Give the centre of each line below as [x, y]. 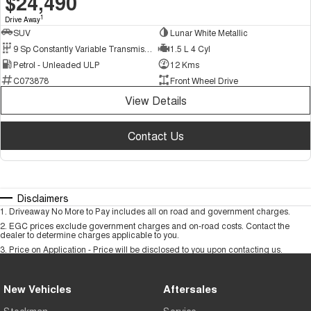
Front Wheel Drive [204, 80]
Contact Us [155, 136]
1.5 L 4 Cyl [190, 48]
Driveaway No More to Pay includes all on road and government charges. [150, 211]
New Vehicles [37, 289]
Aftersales [190, 289]
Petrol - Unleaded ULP [57, 64]
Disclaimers [43, 198]
